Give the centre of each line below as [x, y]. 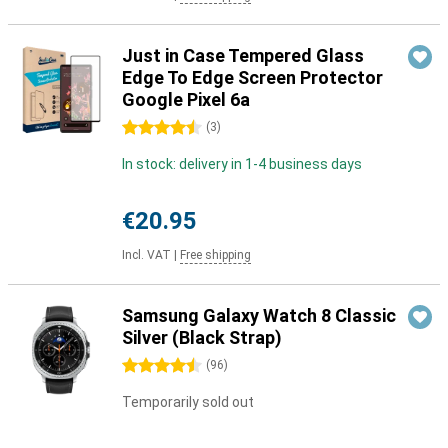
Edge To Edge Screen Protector [252, 77]
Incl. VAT [146, 255]
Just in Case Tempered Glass [243, 55]
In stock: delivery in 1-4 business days [242, 164]
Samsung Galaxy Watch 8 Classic [259, 315]
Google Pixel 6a [186, 99]
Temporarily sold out [188, 402]
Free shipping [215, 255]
